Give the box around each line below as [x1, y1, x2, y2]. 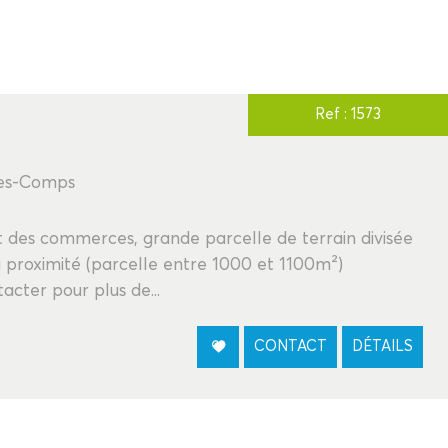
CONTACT [254, 338, 327, 354]
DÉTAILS [352, 338, 413, 354]
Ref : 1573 [315, 107, 381, 122]
